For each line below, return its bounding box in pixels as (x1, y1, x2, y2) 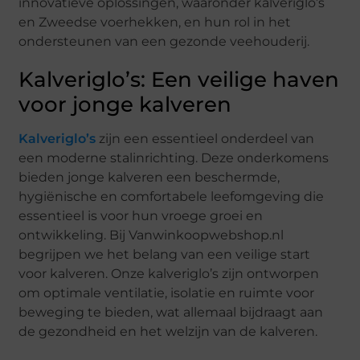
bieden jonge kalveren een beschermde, (18, 170, 280, 186)
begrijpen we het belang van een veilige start (18, 247, 311, 263)
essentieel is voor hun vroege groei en (18, 208, 264, 224)
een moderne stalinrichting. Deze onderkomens (18, 150, 329, 166)
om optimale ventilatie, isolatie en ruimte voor (18, 285, 315, 301)
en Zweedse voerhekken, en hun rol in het (18, 14, 292, 31)
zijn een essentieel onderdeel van (96, 131, 315, 147)
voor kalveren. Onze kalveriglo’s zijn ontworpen (18, 266, 320, 282)
